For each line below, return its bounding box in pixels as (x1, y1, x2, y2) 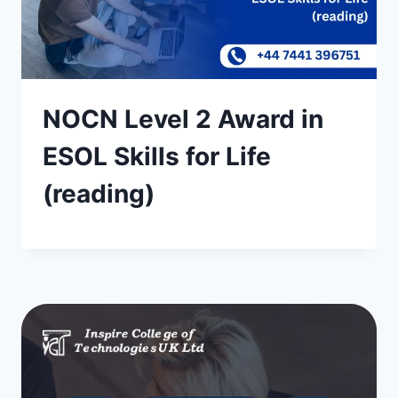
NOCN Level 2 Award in (43, 104, 323, 134)
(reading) (43, 179, 155, 209)
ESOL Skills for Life (43, 141, 271, 171)
